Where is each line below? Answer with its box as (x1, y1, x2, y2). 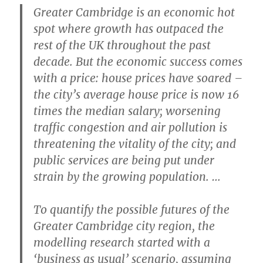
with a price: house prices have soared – (33, 70, 243, 85)
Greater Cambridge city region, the (33, 218, 215, 233)
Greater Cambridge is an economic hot (33, 5, 235, 19)
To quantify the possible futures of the (33, 202, 230, 217)
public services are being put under (33, 153, 215, 167)
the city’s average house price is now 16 (33, 87, 240, 102)
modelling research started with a (33, 235, 211, 249)
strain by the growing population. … (33, 169, 221, 184)
